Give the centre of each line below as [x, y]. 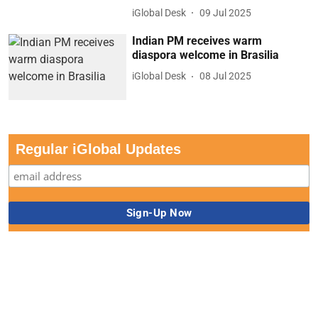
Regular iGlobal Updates [98, 149]
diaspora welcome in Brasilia [206, 55]
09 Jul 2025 [226, 12]
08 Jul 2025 [226, 76]
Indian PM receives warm [197, 40]
